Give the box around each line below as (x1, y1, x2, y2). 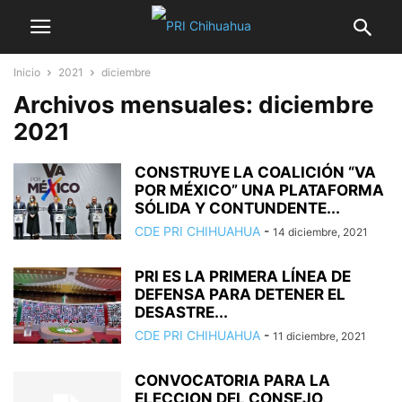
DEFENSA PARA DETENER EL (135, 285, 345, 303)
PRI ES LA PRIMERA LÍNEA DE (135, 267, 351, 285)
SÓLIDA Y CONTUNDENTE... (135, 199, 340, 217)
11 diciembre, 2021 (273, 329, 366, 343)
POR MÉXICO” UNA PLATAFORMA (135, 181, 384, 199)
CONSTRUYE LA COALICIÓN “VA (135, 163, 376, 181)
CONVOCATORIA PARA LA (135, 371, 330, 389)
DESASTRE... (135, 303, 228, 321)
